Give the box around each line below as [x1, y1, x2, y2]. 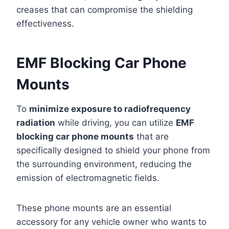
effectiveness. [16, 18, 74, 29]
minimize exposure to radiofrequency [29, 104, 191, 114]
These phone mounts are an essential [16, 203, 171, 213]
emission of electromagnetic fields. [16, 173, 159, 183]
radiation [16, 118, 55, 128]
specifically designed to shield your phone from [16, 145, 210, 155]
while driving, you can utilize [55, 118, 176, 128]
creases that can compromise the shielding [16, 5, 193, 15]
